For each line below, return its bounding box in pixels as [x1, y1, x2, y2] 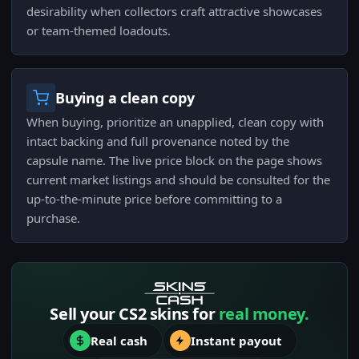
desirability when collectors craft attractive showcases [26, 3, 322, 20]
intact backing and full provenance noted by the [26, 133, 289, 150]
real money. [218, 303, 309, 325]
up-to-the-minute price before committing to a [26, 191, 282, 208]
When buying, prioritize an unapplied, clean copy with [26, 114, 324, 131]
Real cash [90, 333, 147, 349]
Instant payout [190, 333, 282, 349]
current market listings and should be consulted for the [26, 171, 330, 188]
